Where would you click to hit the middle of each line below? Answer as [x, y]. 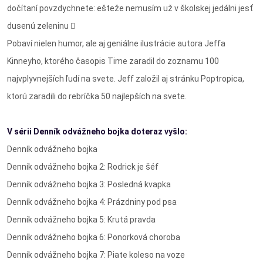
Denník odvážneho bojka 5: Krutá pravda [81, 219]
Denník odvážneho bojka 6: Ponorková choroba [94, 237]
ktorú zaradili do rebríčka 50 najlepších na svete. [97, 96]
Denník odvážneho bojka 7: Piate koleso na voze [96, 254]
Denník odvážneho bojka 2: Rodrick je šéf [83, 166]
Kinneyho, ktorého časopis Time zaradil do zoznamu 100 [113, 61]
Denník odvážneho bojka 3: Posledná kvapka [89, 184]
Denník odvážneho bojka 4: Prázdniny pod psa [92, 202]
